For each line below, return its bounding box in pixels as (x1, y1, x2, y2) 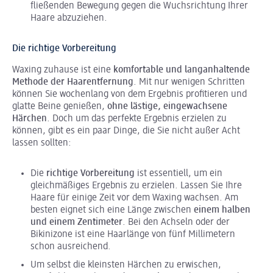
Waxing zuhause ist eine (12, 65, 113, 75)
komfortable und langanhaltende (113, 65, 250, 75)
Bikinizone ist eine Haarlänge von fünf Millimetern (30, 229, 235, 239)
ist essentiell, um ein (135, 168, 222, 179)
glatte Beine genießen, (12, 101, 107, 112)
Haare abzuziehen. (30, 13, 110, 23)
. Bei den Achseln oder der (122, 217, 230, 227)
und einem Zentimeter (30, 217, 122, 227)
